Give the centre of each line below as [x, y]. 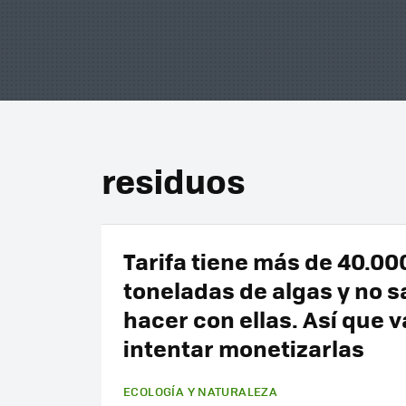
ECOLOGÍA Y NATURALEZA [201, 391]
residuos [174, 180]
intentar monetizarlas [244, 348]
